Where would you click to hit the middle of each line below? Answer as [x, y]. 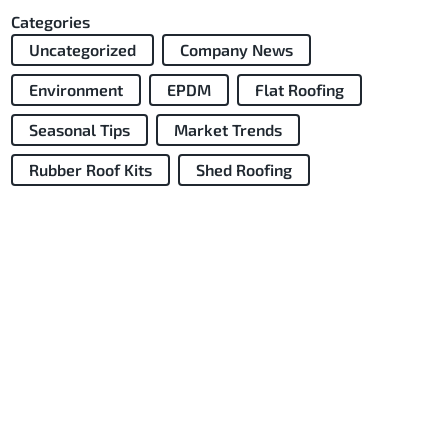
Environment [75, 89]
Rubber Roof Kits [90, 169]
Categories [50, 21]
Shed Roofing [243, 169]
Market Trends [227, 129]
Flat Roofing [299, 89]
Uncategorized [82, 49]
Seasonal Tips [79, 129]
